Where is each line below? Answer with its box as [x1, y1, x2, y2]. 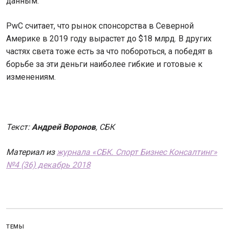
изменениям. [6, 72, 56, 82]
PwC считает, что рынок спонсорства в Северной [6, 21, 194, 31]
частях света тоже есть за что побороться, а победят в [6, 47, 213, 57]
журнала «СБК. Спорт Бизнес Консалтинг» [57, 147, 217, 157]
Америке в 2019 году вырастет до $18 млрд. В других [6, 34, 212, 44]
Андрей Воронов [32, 122, 96, 132]
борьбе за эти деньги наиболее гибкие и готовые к [6, 59, 202, 70]
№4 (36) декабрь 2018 [6, 160, 90, 170]
